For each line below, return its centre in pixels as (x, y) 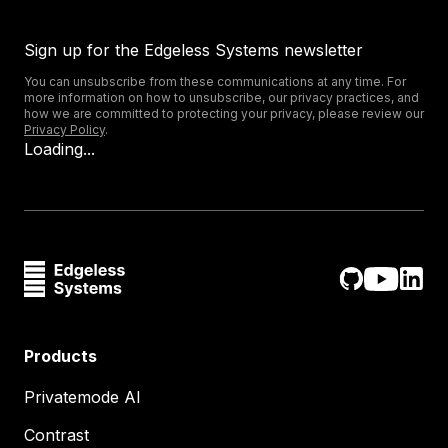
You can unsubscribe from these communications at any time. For (215, 81)
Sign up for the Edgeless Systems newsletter (193, 50)
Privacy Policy (64, 129)
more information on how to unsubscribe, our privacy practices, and (221, 97)
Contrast (56, 435)
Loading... (59, 149)
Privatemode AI (82, 397)
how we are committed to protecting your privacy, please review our (224, 113)
